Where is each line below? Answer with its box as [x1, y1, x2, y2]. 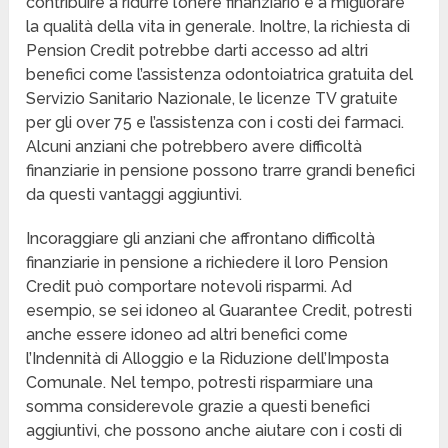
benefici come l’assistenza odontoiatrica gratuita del [26, 65, 414, 85]
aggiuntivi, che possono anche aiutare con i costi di [26, 421, 403, 441]
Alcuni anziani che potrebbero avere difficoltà [26, 137, 363, 157]
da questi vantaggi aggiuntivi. [26, 185, 243, 205]
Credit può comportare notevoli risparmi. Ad [26, 277, 353, 297]
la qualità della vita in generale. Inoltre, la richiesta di [26, 17, 411, 37]
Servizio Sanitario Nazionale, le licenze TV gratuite [26, 89, 399, 109]
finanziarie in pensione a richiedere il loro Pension [26, 253, 389, 273]
